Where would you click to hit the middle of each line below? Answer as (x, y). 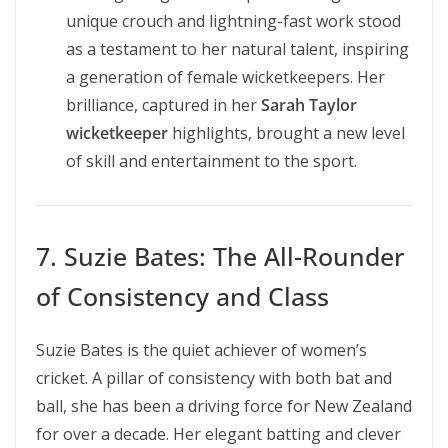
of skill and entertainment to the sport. (211, 161)
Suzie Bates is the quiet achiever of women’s (201, 350)
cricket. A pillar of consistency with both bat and (214, 378)
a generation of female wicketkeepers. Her (225, 77)
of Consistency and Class (182, 296)
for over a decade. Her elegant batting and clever (218, 434)
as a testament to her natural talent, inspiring (237, 49)
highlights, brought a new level (286, 133)
